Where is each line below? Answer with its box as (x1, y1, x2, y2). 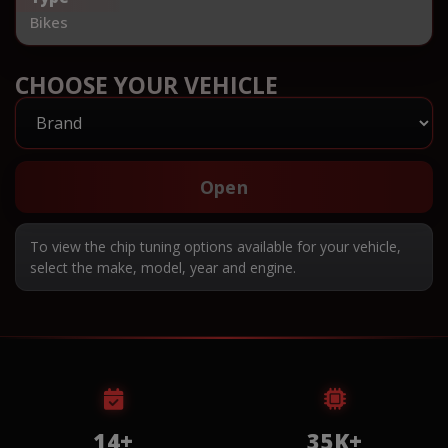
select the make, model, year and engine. (30, 257, 296, 277)
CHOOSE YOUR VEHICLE (15, 68, 278, 101)
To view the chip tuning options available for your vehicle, (30, 236, 401, 256)
